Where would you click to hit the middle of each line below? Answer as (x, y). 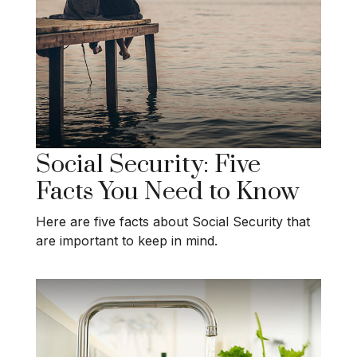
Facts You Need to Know (167, 192)
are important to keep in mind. (127, 241)
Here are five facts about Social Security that (173, 222)
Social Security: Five (148, 165)
